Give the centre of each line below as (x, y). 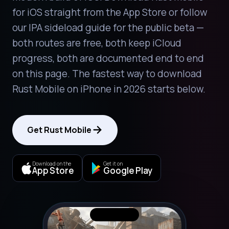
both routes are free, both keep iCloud (97, 43)
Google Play (128, 171)
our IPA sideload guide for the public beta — (108, 27)
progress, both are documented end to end (108, 58)
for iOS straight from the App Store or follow (110, 12)
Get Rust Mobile (59, 130)
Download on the (52, 164)
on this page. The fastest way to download (107, 73)
